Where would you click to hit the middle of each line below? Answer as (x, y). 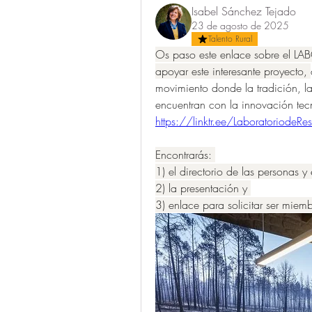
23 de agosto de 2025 (240, 25)
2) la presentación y (203, 188)
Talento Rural (230, 38)
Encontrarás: (185, 154)
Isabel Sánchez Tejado (244, 11)
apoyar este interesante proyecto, (233, 71)
